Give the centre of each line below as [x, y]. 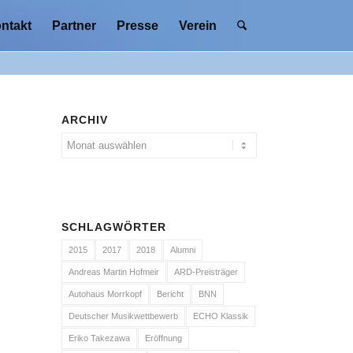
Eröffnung [163, 338]
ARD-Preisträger [206, 272]
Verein [197, 26]
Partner [74, 26]
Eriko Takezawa [99, 338]
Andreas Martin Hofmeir [114, 272]
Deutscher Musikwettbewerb [123, 316]
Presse [137, 26]
